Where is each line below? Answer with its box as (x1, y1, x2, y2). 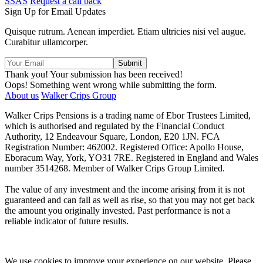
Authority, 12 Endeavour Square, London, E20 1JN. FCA (5, 131, 220, 141)
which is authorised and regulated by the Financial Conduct (5, 120, 224, 131)
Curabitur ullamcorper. (5, 36, 88, 47)
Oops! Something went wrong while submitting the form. (5, 79, 217, 90)
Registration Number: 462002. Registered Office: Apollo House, (5, 141, 244, 152)
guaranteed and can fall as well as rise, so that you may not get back (5, 194, 255, 205)
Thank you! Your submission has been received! (5, 69, 183, 79)
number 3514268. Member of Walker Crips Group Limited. (5, 163, 225, 173)
